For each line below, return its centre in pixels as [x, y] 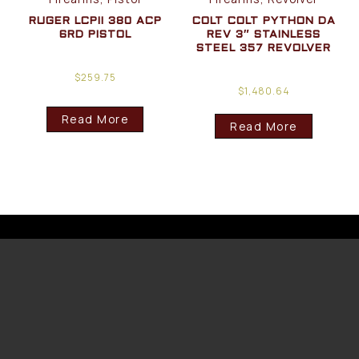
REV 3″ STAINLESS [264, 35]
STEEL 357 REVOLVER [264, 49]
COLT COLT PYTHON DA [264, 22]
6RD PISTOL [95, 35]
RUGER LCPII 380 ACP [95, 22]
